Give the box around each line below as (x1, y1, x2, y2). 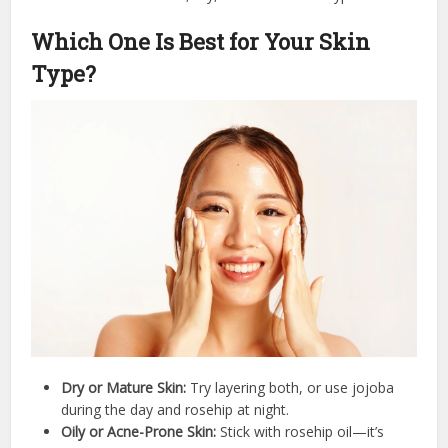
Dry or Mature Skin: (61, 377, 187, 397)
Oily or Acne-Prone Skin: (61, 421, 217, 441)
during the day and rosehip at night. (61, 399, 290, 419)
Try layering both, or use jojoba (186, 377, 395, 397)
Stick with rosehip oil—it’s (216, 421, 385, 441)
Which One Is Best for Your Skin (31, 26, 371, 56)
